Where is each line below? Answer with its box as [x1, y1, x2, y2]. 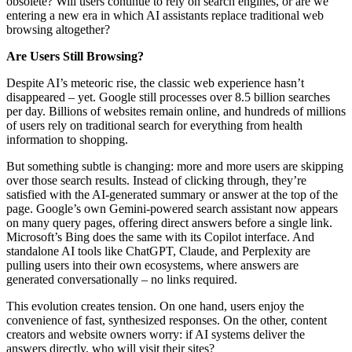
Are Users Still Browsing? [6, 49, 144, 63]
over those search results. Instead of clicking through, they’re [6, 173, 306, 187]
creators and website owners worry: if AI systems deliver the [6, 327, 305, 341]
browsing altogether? [6, 22, 110, 36]
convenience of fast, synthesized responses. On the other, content [6, 313, 327, 327]
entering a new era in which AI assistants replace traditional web [6, 8, 324, 22]
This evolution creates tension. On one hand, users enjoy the [6, 299, 304, 313]
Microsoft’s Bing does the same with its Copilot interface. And [6, 229, 314, 244]
